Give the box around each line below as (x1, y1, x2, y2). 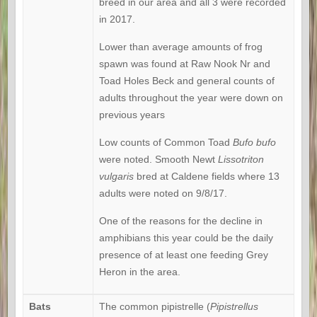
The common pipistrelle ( (98, 301, 210, 313)
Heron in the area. (98, 266, 180, 278)
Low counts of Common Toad (98, 137, 233, 149)
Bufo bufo (232, 137, 276, 149)
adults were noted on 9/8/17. (98, 188, 227, 200)
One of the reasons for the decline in (98, 215, 263, 227)
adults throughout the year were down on (98, 92, 283, 104)
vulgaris (98, 171, 134, 183)
